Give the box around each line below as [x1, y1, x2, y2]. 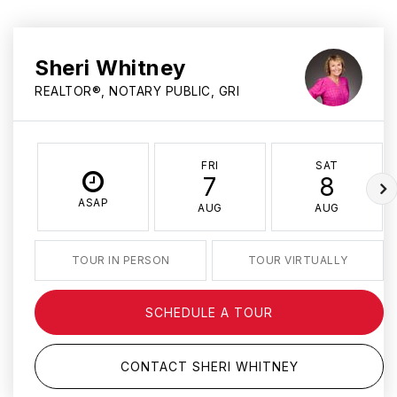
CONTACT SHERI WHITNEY [120, 359, 299, 375]
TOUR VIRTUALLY [247, 253, 348, 268]
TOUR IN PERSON [71, 253, 170, 268]
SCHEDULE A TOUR [145, 305, 273, 321]
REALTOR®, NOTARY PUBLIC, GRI [35, 84, 239, 99]
